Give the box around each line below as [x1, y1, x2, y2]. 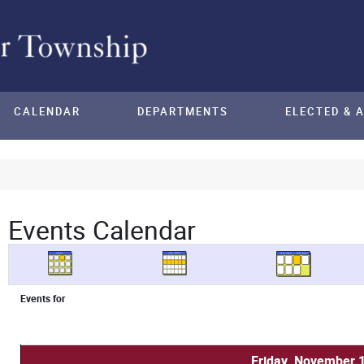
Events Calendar [7, 211, 196, 249]
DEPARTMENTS [137, 104, 228, 119]
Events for [19, 291, 65, 306]
